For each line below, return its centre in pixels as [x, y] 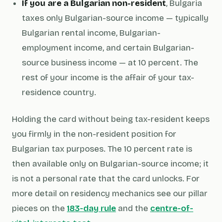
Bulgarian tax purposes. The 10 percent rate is [102, 149]
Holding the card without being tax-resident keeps [111, 119]
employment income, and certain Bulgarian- [108, 48]
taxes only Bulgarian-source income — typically [115, 18]
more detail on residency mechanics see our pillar [110, 194]
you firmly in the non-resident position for [94, 134]
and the [133, 208]
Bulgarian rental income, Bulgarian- [91, 33]
